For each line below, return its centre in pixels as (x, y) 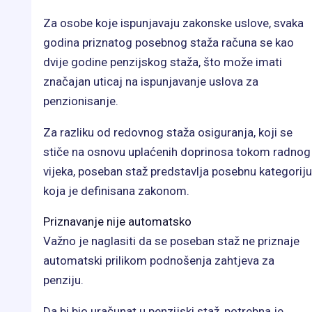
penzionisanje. (81, 101)
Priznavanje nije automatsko (117, 222)
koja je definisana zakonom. (116, 191)
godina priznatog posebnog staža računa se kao (169, 43)
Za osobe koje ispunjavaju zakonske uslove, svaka (173, 23)
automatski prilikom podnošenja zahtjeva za (159, 261)
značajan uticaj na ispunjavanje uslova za (151, 82)
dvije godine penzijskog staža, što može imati (163, 62)
